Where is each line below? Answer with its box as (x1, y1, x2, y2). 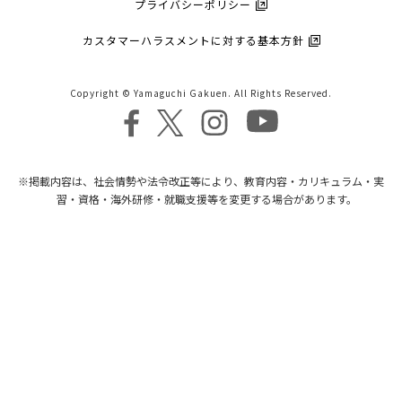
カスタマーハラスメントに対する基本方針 (82, 32, 304, 49)
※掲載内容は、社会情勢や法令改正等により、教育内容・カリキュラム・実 (18, 173, 384, 190)
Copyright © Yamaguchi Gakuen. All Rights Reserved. (70, 86, 332, 100)
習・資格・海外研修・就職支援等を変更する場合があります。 (56, 191, 357, 208)
